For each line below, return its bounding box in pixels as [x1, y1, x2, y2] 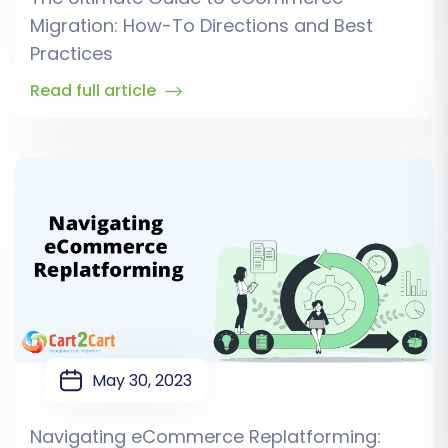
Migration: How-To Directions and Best [30, 13, 373, 39]
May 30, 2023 [92, 369, 192, 393]
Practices [30, 41, 113, 67]
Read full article [30, 79, 160, 103]
